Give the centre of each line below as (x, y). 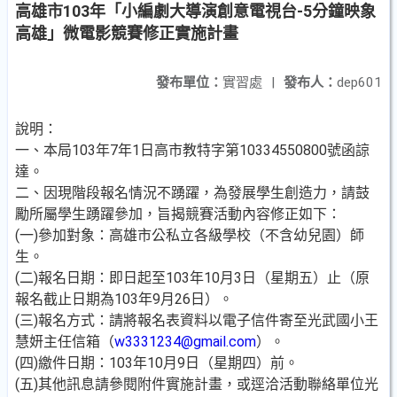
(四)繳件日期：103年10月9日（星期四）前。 (157, 363)
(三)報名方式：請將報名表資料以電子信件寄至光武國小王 (197, 320)
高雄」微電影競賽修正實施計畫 (127, 33)
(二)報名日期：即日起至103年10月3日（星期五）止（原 (192, 278)
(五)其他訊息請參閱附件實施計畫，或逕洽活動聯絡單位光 (197, 384)
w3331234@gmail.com (185, 342)
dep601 (359, 82)
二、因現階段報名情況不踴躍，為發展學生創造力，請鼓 (192, 193)
